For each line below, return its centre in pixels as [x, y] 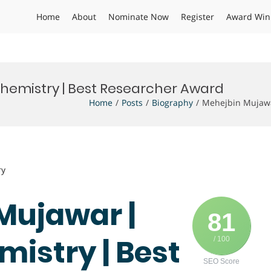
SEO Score [221, 262]
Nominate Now [139, 17]
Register [198, 17]
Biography [172, 103]
